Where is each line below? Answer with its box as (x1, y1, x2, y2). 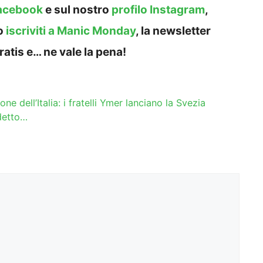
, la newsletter (136, 23, 211, 38)
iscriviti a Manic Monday (6, 23, 136, 38)
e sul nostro (43, 2, 112, 16)
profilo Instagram (112, 2, 205, 16)
